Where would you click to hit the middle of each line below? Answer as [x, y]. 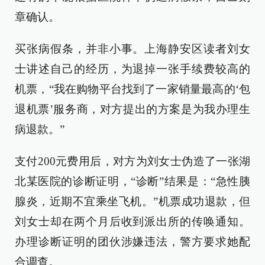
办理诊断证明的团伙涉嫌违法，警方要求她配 [132, 242]
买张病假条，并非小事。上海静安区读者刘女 [132, 49]
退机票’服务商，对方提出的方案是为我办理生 [132, 109]
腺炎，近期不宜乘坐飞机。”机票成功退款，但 [132, 201]
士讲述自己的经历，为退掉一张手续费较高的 [132, 69]
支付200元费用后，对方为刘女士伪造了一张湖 [132, 161]
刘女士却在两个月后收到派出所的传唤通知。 [132, 222]
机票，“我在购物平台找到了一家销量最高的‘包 [132, 89]
